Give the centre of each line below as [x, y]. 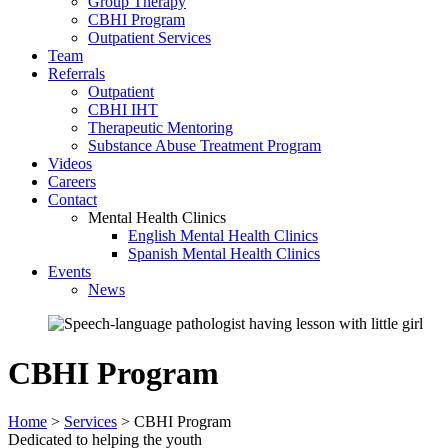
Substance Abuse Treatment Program [204, 146]
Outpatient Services [149, 38]
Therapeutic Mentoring [160, 128]
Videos [70, 164]
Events [69, 272]
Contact [72, 200]
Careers [72, 182]
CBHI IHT [123, 110]
